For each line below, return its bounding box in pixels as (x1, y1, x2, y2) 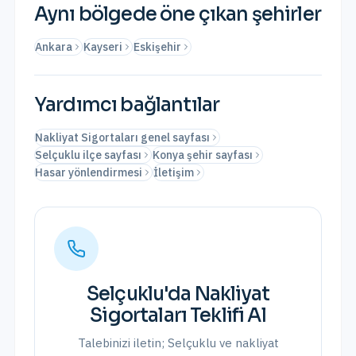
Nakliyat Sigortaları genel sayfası (35, 130, 210, 145)
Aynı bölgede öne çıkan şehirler (34, 2, 321, 26)
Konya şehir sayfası (153, 148, 253, 162)
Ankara (35, 40, 72, 54)
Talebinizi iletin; (77, 335, 168, 350)
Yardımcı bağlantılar (34, 93, 220, 117)
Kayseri (83, 40, 122, 54)
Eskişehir (133, 40, 181, 54)
